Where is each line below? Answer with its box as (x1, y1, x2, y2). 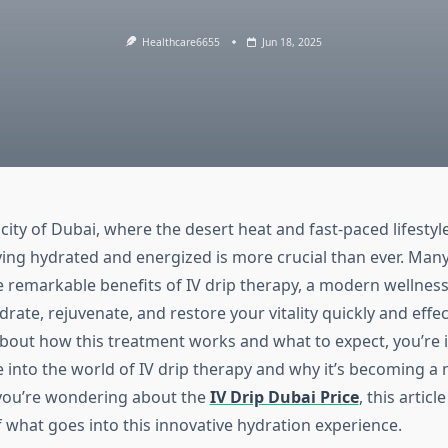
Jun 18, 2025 (262, 35, 323, 49)
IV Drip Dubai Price (209, 386, 359, 409)
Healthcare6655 (142, 35, 221, 49)
